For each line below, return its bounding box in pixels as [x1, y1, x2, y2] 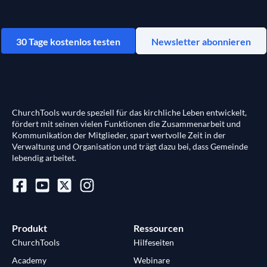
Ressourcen [133, 222, 184, 234]
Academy [12, 254, 46, 265]
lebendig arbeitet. [12, 152, 76, 163]
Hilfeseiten [133, 237, 174, 247]
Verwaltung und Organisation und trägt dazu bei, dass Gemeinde [12, 141, 248, 151]
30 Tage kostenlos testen [16, 35, 120, 47]
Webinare [133, 254, 170, 265]
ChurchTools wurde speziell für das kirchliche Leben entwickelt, [12, 107, 247, 117]
